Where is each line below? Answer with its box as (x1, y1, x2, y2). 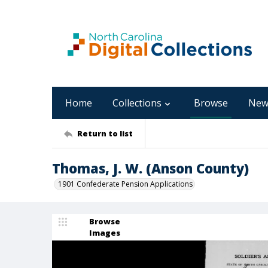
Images (89, 227, 120, 238)
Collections (112, 96, 162, 109)
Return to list (77, 127, 133, 139)
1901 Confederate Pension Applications (58, 179, 193, 189)
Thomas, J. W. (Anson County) (52, 159, 249, 177)
